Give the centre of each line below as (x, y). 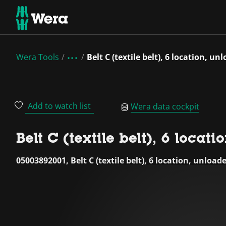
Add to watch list (59, 106)
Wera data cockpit (165, 106)
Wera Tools (38, 57)
